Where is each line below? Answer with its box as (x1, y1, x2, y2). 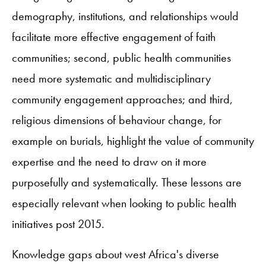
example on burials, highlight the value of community (12, 132, 254, 148)
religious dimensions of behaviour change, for (12, 112, 221, 128)
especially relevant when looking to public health (12, 195, 236, 211)
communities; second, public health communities (12, 49, 231, 65)
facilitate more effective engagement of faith (12, 28, 216, 45)
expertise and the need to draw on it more (12, 153, 207, 169)
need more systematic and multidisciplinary (12, 70, 211, 86)
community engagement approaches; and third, (12, 91, 233, 107)
